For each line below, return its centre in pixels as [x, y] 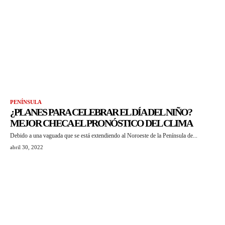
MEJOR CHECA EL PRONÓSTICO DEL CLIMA [101, 123]
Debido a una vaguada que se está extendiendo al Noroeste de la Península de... [104, 136]
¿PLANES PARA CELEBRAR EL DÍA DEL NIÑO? [101, 112]
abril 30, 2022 [27, 147]
